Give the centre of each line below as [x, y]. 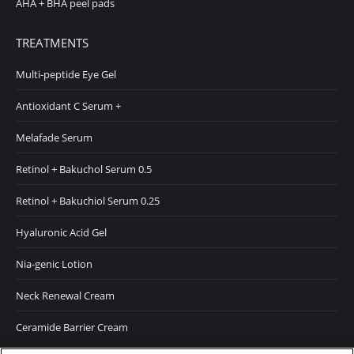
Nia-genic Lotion [54, 264]
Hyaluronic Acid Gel [61, 232]
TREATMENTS [52, 42]
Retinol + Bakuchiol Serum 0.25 [88, 200]
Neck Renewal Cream [65, 295]
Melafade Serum [54, 137]
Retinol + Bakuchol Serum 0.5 [84, 169]
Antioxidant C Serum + [68, 105]
